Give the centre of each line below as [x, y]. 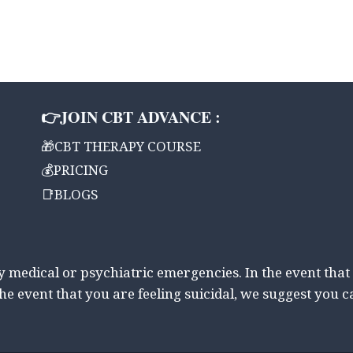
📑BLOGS [70, 197]
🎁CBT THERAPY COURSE [121, 149]
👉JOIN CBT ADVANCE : [131, 117]
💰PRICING [74, 173]
